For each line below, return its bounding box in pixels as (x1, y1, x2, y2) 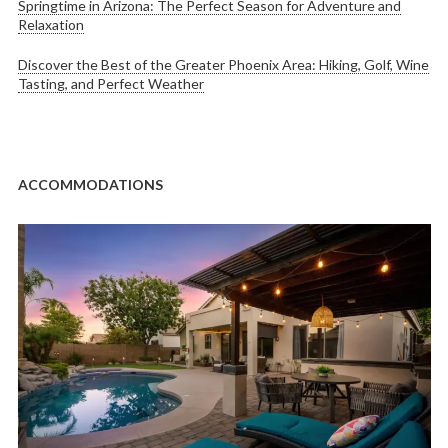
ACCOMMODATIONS (17, 175, 163, 193)
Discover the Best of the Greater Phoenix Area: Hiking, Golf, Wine (17, 55, 429, 73)
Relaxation (17, 15, 84, 33)
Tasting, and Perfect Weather (17, 74, 204, 92)
